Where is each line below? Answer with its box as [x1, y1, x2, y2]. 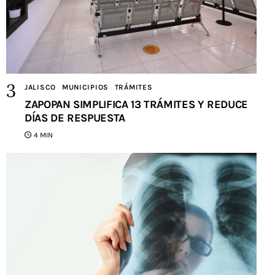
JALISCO [25, 82, 56, 91]
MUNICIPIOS [61, 82, 109, 91]
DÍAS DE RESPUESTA [25, 110, 125, 125]
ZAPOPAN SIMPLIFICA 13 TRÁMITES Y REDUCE [25, 97, 248, 111]
